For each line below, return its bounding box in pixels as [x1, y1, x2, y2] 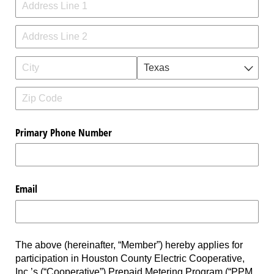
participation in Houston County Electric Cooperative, [15, 253, 245, 264]
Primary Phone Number [15, 125, 112, 140]
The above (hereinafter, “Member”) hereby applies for [15, 239, 243, 250]
